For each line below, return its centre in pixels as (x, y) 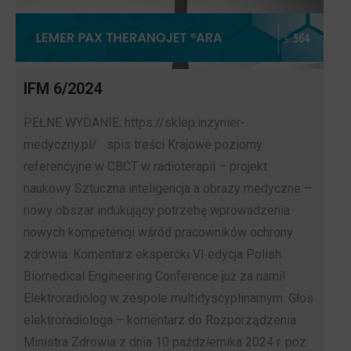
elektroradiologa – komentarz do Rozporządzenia (160, 320)
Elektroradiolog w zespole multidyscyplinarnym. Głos (168, 298)
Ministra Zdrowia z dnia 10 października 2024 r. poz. (166, 342)
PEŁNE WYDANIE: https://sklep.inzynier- (134, 122)
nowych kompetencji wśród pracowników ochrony (158, 232)
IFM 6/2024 (63, 88)
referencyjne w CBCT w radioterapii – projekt (145, 166)
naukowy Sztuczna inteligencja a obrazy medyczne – (168, 188)
